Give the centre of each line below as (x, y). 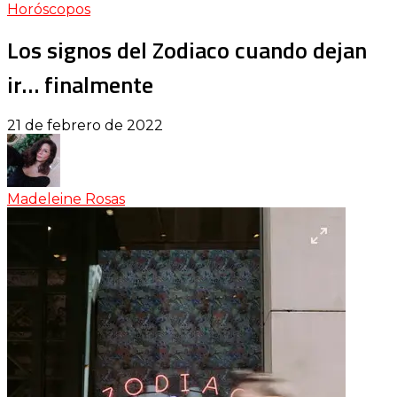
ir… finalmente (80, 84)
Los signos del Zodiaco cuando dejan (187, 50)
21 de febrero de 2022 (85, 126)
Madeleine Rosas (66, 199)
